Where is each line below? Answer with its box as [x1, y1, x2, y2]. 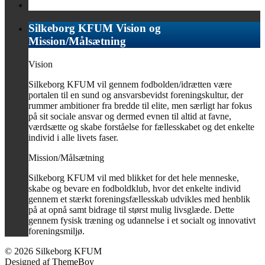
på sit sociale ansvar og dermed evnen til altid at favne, [28, 111, 231, 121]
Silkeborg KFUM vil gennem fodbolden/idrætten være [28, 79, 232, 89]
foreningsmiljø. [28, 225, 85, 236]
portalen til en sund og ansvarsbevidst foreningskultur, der [28, 89, 243, 100]
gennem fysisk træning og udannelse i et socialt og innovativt [28, 215, 256, 225]
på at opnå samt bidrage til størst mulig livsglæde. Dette [28, 204, 234, 215]
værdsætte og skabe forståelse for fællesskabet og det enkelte [28, 121, 254, 132]
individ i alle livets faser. [28, 132, 118, 143]
